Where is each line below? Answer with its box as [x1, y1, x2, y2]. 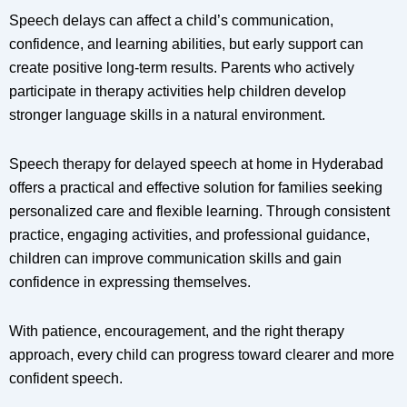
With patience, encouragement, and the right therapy [9, 323, 344, 340]
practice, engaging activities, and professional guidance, [9, 227, 370, 243]
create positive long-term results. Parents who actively [9, 60, 354, 76]
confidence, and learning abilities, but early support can [9, 36, 363, 53]
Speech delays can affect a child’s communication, [9, 13, 333, 29]
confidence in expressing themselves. [9, 274, 251, 291]
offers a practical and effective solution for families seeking [9, 180, 382, 196]
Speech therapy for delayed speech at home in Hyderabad [9, 156, 383, 173]
